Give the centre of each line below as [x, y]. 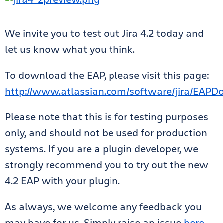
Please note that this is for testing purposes [107, 117]
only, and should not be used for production [106, 133]
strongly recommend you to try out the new [107, 165]
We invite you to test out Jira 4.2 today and [104, 33]
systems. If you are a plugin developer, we [102, 149]
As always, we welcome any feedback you [103, 206]
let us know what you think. [70, 49]
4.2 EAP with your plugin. [62, 180]
